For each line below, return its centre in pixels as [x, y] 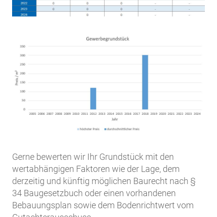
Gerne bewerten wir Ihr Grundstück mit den [93, 157]
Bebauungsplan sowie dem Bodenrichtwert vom [103, 205]
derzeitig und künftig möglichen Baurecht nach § [104, 181]
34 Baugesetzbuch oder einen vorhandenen [94, 193]
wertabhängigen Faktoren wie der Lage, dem [96, 169]
